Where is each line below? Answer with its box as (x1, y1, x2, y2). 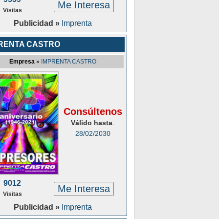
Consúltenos (63, 106, 122, 117)
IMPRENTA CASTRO (41, 58, 96, 65)
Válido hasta (71, 119, 112, 127)
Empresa (9, 58, 35, 65)
